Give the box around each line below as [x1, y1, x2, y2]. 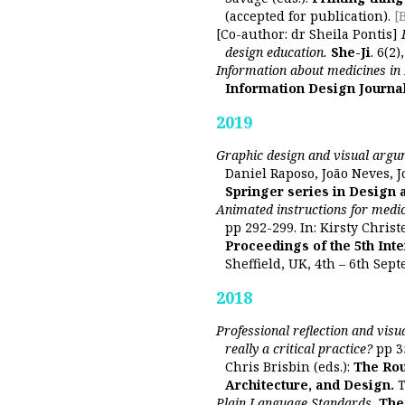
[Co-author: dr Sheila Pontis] [216, 25, 401, 42]
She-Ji [331, 43, 371, 61]
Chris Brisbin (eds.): [225, 358, 353, 375]
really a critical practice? [225, 340, 372, 357]
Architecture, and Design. [225, 376, 394, 393]
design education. [225, 43, 327, 61]
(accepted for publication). [225, 7, 394, 24]
